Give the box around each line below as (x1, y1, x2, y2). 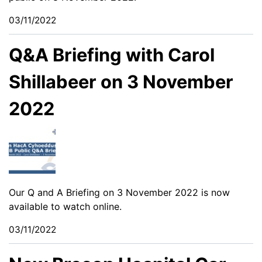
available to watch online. (9, 200, 122, 212)
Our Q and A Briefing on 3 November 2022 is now (9, 186, 230, 198)
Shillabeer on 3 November (9, 70, 233, 92)
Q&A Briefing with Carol (9, 43, 215, 65)
